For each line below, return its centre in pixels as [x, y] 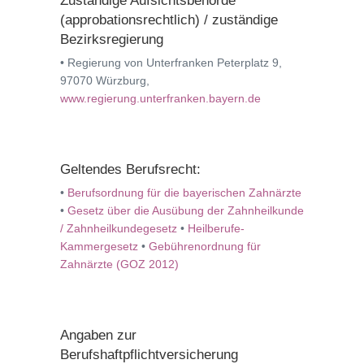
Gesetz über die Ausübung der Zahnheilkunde [186, 210]
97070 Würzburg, [105, 80]
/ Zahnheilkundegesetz [119, 228]
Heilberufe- [216, 228]
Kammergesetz [99, 246]
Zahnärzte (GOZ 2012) [119, 264]
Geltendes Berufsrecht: [130, 169]
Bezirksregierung [112, 39]
